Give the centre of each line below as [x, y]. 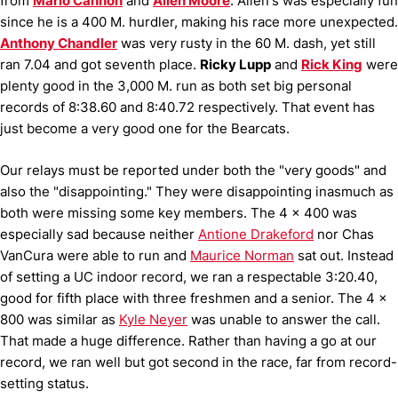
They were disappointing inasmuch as [275, 191]
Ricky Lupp [235, 64]
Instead [370, 255]
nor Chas [344, 234]
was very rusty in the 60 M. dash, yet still [247, 43]
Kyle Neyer [153, 319]
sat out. [319, 255]
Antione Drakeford [256, 234]
